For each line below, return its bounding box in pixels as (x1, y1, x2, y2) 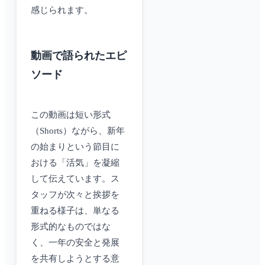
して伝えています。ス (31, 174, 119, 184)
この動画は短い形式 (31, 110, 111, 120)
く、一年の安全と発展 (31, 238, 119, 248)
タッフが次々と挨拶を (31, 190, 119, 200)
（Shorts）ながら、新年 (31, 126, 125, 136)
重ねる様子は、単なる (31, 206, 119, 216)
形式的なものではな (31, 222, 111, 232)
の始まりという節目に (31, 142, 119, 152)
